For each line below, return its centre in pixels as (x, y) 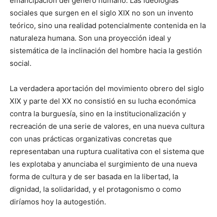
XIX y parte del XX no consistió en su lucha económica (103, 101)
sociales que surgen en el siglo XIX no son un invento (101, 13)
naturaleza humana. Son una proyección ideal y (90, 38)
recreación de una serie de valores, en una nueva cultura (107, 126)
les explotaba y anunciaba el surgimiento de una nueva (103, 164)
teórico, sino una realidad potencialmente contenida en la (108, 25)
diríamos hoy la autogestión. (58, 201)
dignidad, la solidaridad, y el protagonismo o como (95, 189)
